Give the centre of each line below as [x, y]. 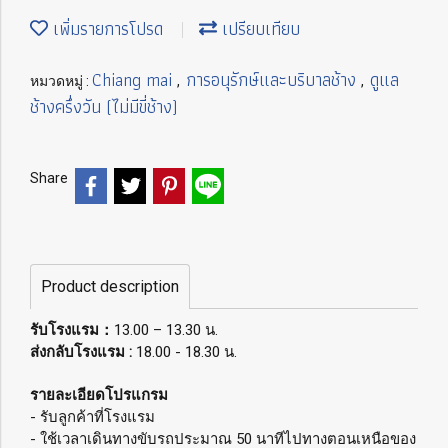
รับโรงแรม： [72, 329]
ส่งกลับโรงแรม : [81, 351]
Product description [110, 286]
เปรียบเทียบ [258, 28]
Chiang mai [134, 79]
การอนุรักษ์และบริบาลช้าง [273, 79]
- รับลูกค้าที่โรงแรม [92, 416]
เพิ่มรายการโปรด [105, 28]
